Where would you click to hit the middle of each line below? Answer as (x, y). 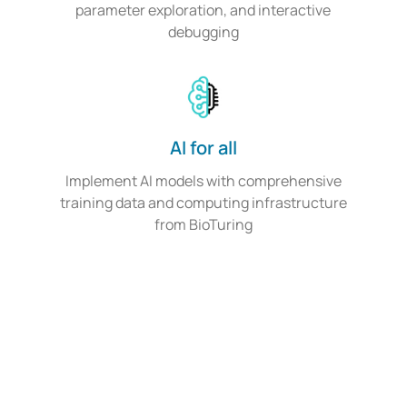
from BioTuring (203, 225)
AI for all (203, 148)
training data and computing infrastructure (203, 203)
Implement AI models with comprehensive (203, 181)
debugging (203, 32)
